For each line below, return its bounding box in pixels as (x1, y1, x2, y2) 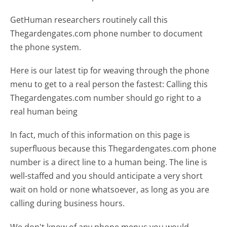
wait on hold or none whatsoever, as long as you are (10, 184, 210, 196)
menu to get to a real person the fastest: (10, 79, 165, 90)
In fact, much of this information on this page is (10, 129, 191, 141)
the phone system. (10, 42, 82, 53)
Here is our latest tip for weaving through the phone (10, 65, 210, 77)
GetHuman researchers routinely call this (10, 14, 168, 26)
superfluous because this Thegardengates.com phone (10, 143, 217, 155)
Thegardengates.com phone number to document (10, 28, 203, 40)
